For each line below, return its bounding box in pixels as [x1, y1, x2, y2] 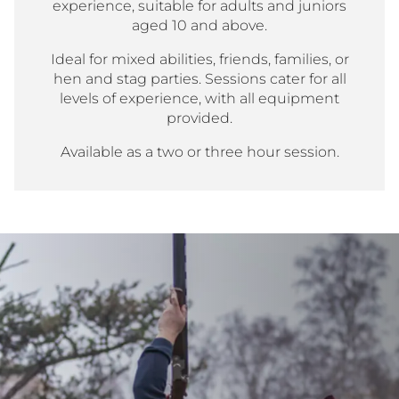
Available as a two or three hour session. [60, 143, 339, 160]
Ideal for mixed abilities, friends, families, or [50, 51, 349, 68]
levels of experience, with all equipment [60, 90, 339, 107]
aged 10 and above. [132, 17, 267, 34]
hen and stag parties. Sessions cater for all [53, 70, 346, 87]
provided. [167, 110, 232, 126]
